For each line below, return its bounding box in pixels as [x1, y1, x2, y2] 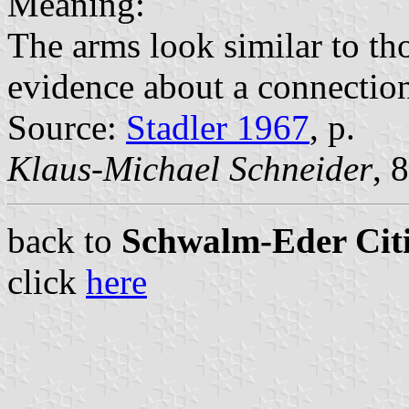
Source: [7, 108, 126, 148]
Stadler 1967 [126, 108, 309, 148]
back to [7, 221, 121, 261]
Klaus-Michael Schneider [7, 149, 372, 189]
